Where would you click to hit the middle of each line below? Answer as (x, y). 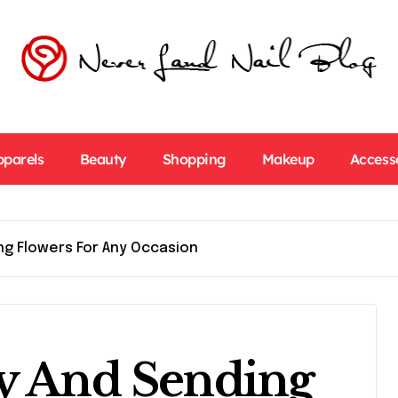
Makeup (288, 159)
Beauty (103, 159)
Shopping (194, 159)
